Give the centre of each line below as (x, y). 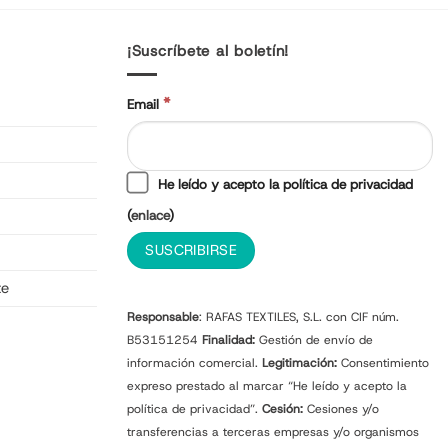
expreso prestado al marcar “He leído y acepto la (267, 385)
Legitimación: (299, 362)
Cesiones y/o (341, 408)
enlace (150, 215)
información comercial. (194, 362)
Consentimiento (383, 362)
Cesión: (282, 408)
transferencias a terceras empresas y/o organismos (273, 431)
